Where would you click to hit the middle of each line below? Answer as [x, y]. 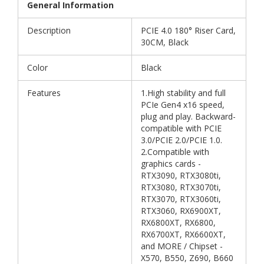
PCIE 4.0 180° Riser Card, [188, 31]
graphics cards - [171, 164]
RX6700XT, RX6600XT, [183, 235]
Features [44, 93]
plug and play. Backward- [188, 117]
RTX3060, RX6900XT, [181, 211]
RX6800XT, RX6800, [178, 223]
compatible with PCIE [181, 128]
